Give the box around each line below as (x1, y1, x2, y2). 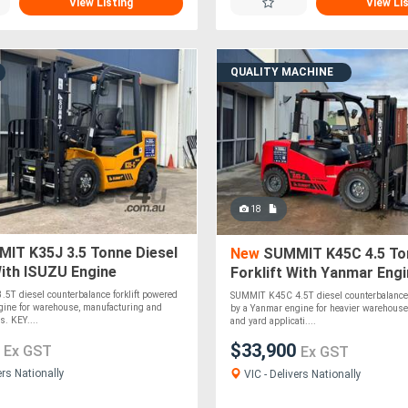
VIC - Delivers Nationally (240, 367, 362, 381)
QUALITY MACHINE (229, 66, 333, 78)
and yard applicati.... (229, 315, 316, 326)
